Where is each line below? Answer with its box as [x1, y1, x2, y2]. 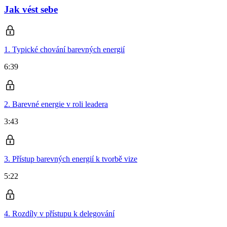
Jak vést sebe [4, 4, 58, 15]
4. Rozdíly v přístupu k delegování [4, 209, 115, 218]
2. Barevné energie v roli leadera [4, 99, 108, 108]
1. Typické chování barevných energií [4, 45, 125, 54]
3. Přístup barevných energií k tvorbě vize [4, 154, 137, 163]
